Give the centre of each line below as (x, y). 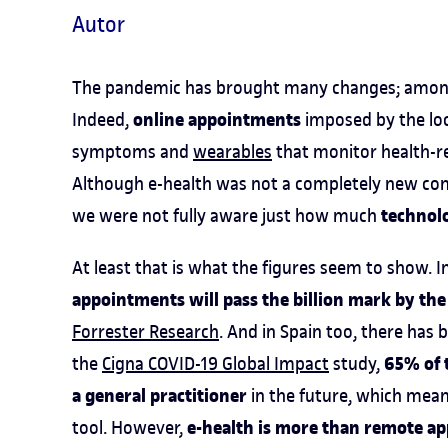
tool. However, (129, 427)
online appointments (219, 120)
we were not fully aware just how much (226, 215)
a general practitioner (161, 396)
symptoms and (132, 151)
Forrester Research (145, 331)
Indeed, (102, 119)
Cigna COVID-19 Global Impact (215, 363)
